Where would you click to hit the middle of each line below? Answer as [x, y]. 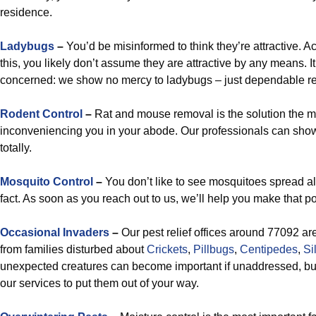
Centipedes [269, 249]
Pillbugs [214, 249]
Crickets [167, 249]
